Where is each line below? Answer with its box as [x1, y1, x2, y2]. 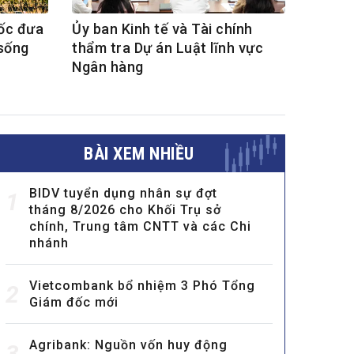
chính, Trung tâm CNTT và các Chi [29, 219, 251, 235]
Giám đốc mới [29, 295, 119, 311]
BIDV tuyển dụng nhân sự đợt [29, 186, 217, 201]
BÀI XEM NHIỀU [84, 144, 194, 164]
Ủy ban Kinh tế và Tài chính [72, 21, 253, 38]
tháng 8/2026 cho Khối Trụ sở [29, 202, 221, 218]
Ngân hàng [72, 58, 144, 76]
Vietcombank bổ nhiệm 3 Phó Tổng [29, 278, 255, 294]
